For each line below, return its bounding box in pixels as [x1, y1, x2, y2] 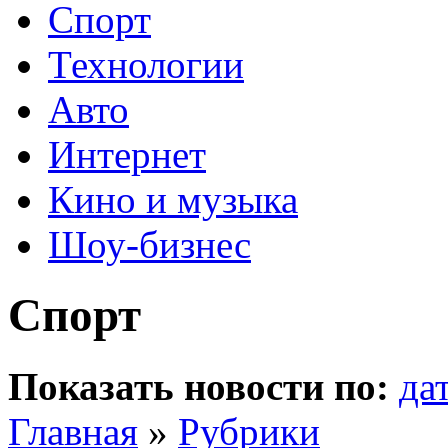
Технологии [48, 43, 244, 86]
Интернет [48, 133, 206, 176]
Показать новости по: [8, 364, 389, 408]
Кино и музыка [48, 178, 298, 221]
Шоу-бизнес [48, 223, 251, 266]
